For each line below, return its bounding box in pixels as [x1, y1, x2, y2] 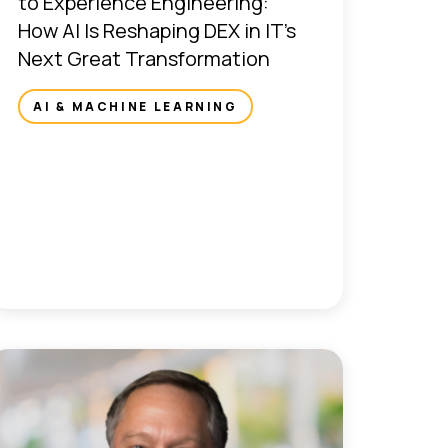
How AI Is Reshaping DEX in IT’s [18, 16, 297, 44]
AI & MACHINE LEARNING [33, 97, 238, 115]
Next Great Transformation [18, 44, 271, 72]
